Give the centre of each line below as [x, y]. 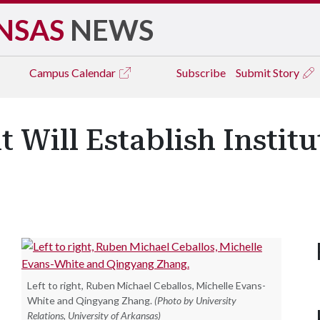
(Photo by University [195, 300]
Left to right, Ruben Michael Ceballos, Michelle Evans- [146, 285]
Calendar [95, 72]
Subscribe [201, 72]
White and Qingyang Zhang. [90, 300]
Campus [50, 72]
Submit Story [269, 72]
